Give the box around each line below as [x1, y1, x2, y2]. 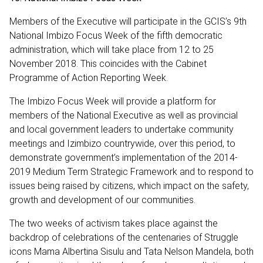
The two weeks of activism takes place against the [9, 217, 218, 229]
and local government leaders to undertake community [9, 123, 234, 135]
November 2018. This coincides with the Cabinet [9, 58, 207, 69]
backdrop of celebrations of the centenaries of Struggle [9, 231, 238, 243]
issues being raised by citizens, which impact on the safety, [9, 180, 249, 191]
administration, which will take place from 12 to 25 [9, 43, 214, 55]
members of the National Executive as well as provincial [9, 109, 238, 121]
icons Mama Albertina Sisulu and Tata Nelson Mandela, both [9, 245, 254, 257]
